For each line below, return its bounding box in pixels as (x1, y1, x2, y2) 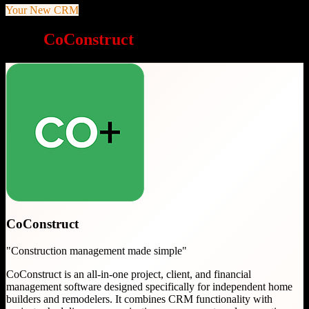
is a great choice (134, 30, 252, 48)
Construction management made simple (11, 245, 182, 257)
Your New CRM (6, 3, 79, 16)
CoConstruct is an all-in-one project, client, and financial (6, 268, 251, 281)
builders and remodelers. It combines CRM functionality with (6, 293, 272, 306)
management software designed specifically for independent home (6, 281, 292, 293)
